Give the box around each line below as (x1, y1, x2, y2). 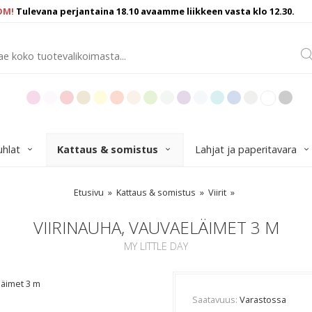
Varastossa (240, 293, 286, 306)
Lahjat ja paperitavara (194, 143, 297, 156)
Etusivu (73, 186, 104, 198)
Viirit (208, 186, 226, 198)
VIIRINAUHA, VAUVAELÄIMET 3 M (33, 216, 279, 239)
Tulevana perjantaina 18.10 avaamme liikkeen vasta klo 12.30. (16, 5, 297, 17)
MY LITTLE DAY (124, 240, 188, 253)
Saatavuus (192, 293, 235, 306)
